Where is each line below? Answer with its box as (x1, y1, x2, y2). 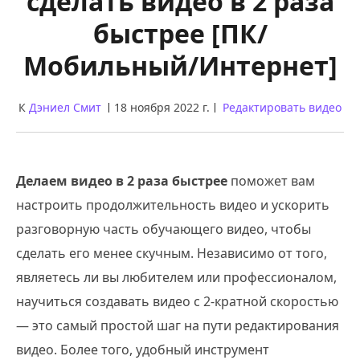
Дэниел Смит (29, 100, 101, 115)
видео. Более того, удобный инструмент (16, 341, 269, 358)
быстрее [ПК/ (92, 16, 268, 51)
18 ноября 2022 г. (114, 100, 210, 115)
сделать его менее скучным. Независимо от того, (16, 244, 327, 262)
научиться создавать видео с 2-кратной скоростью (16, 292, 338, 310)
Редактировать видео (223, 100, 342, 115)
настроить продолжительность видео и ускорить (16, 196, 329, 214)
